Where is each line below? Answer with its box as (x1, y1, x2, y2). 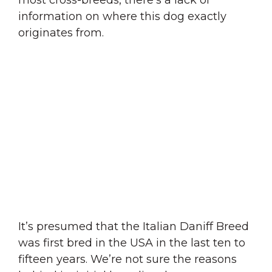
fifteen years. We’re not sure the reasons (18, 252, 237, 266)
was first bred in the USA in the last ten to (18, 236, 245, 250)
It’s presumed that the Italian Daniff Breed (18, 219, 249, 233)
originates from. (18, 25, 107, 39)
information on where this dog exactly (18, 9, 226, 23)
